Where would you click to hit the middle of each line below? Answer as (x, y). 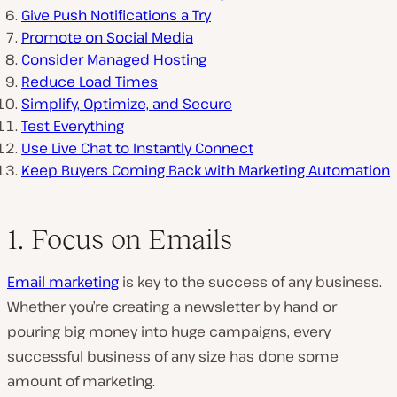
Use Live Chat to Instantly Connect (137, 148)
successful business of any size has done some (173, 357)
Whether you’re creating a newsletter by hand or (172, 307)
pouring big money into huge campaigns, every (169, 332)
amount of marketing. (81, 381)
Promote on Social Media (107, 38)
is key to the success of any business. (250, 282)
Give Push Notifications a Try (116, 16)
